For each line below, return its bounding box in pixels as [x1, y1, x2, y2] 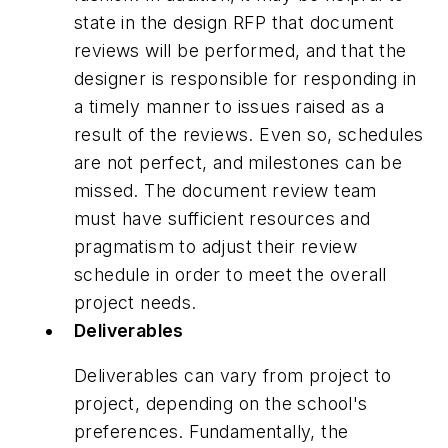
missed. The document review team [74, 179, 377, 201]
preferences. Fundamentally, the [74, 421, 349, 443]
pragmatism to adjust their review [74, 235, 358, 257]
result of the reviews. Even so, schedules [74, 123, 424, 145]
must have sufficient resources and [74, 207, 371, 229]
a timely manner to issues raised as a [74, 95, 385, 117]
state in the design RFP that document [74, 11, 395, 33]
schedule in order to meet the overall [74, 263, 387, 285]
